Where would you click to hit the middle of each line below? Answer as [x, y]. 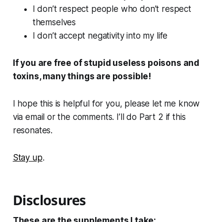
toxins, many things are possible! [82, 77]
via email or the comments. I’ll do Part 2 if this [99, 117]
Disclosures [49, 200]
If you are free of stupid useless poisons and [106, 63]
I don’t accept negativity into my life [100, 36]
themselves [54, 23]
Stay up [28, 158]
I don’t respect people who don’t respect [112, 9]
